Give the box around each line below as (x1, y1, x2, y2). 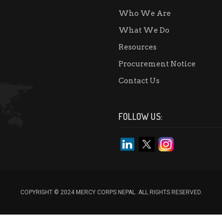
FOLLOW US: (118, 111, 163, 122)
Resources (118, 43, 157, 52)
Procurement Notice (118, 59, 196, 69)
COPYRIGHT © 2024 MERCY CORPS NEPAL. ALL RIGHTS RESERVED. (20, 189, 202, 196)
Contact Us (118, 76, 160, 86)
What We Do (118, 26, 169, 35)
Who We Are (118, 9, 171, 18)
